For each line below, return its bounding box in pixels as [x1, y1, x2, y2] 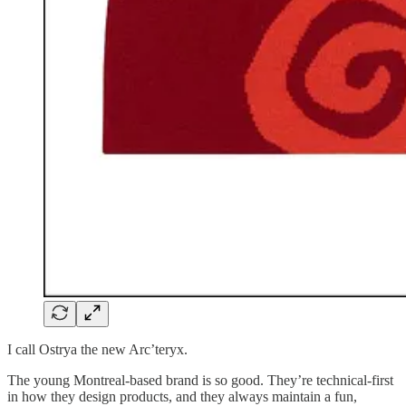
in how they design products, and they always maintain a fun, [7, 388, 357, 404]
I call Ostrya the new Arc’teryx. [7, 341, 188, 357]
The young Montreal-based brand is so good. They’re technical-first [7, 372, 393, 388]
